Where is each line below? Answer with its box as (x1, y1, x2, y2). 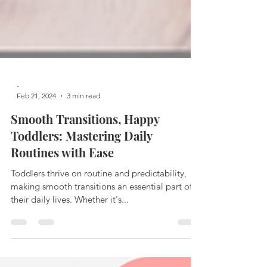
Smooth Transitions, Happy (11, 194, 159, 210)
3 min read (67, 175, 100, 184)
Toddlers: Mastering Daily (11, 211, 152, 227)
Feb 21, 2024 (17, 175, 56, 184)
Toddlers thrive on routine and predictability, (11, 251, 187, 262)
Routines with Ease (11, 228, 114, 244)
